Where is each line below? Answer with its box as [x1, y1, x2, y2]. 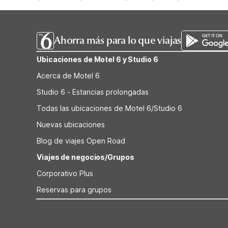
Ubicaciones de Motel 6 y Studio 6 [37, 55, 158, 64]
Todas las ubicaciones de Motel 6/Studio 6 [37, 104, 182, 112]
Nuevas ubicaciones [37, 120, 105, 129]
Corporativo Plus [37, 169, 93, 178]
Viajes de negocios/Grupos [37, 153, 134, 161]
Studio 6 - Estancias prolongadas [37, 88, 149, 96]
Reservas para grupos [37, 185, 111, 194]
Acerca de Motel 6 [37, 71, 100, 80]
